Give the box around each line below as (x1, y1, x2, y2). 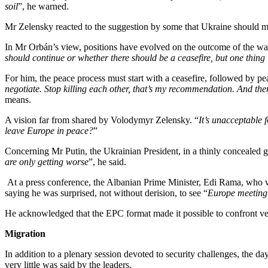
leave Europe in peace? (5, 126, 93, 136)
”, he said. (89, 157, 126, 167)
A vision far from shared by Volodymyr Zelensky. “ (5, 115, 199, 125)
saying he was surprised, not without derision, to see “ (5, 188, 208, 198)
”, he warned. (18, 1, 69, 11)
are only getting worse (5, 157, 89, 167)
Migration (5, 229, 45, 239)
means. (5, 95, 31, 105)
